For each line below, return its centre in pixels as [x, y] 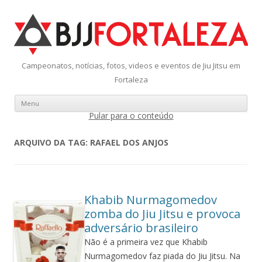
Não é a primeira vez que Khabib [146, 242]
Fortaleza [131, 80]
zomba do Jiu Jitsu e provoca [162, 214]
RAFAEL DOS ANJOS [129, 142]
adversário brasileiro [141, 228]
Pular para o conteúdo [131, 116]
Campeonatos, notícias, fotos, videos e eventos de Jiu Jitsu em [131, 65]
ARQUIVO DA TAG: [52, 142]
